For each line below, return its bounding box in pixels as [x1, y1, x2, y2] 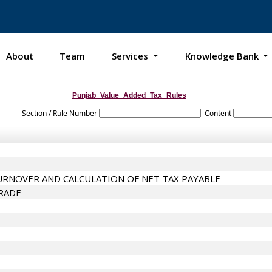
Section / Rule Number [22, 108, 98, 118]
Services [112, 50, 151, 62]
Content [204, 108, 231, 118]
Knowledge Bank [185, 50, 261, 62]
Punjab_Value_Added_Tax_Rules [72, 91, 186, 100]
